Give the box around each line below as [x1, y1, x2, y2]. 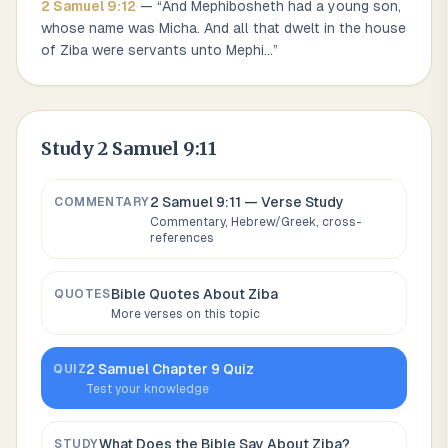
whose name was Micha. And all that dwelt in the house [41, 20, 406, 36]
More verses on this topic [110, 307, 260, 321]
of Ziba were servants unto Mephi [41, 42, 264, 58]
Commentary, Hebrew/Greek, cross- [150, 215, 362, 229]
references [150, 231, 214, 245]
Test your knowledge [86, 382, 210, 396]
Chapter [149, 361, 212, 377]
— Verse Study [241, 194, 344, 210]
